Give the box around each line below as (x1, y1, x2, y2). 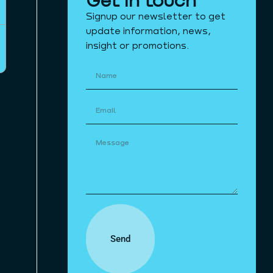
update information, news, (86, 24, 211, 36)
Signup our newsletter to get (86, 10, 226, 21)
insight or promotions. (86, 39, 190, 51)
